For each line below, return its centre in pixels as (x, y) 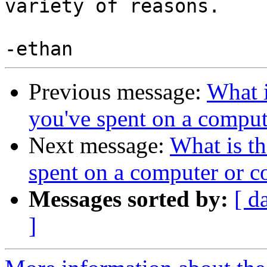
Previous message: (118, 92)
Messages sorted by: (128, 199)
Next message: (99, 145)
